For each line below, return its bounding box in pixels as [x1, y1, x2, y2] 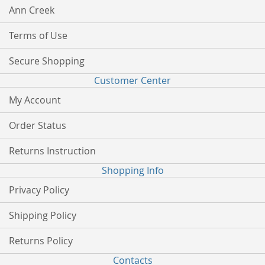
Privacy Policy [9, 183, 69, 196]
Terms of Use [9, 29, 67, 42]
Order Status [9, 119, 66, 132]
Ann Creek [9, 4, 54, 17]
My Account [9, 93, 61, 106]
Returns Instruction [9, 144, 96, 157]
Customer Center [94, 74, 171, 87]
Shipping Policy [9, 209, 76, 222]
